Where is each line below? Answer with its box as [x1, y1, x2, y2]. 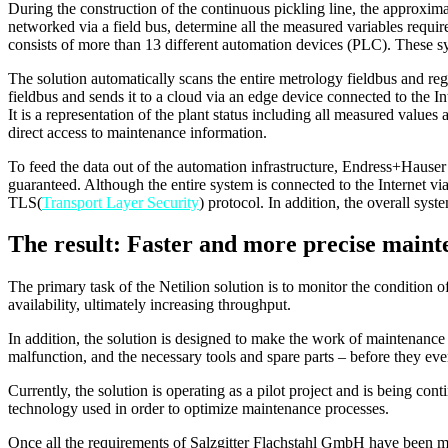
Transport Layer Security [42, 193, 199, 211]
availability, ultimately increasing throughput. [8, 296, 291, 314]
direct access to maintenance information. [8, 123, 267, 141]
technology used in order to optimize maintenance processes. [8, 400, 389, 418]
